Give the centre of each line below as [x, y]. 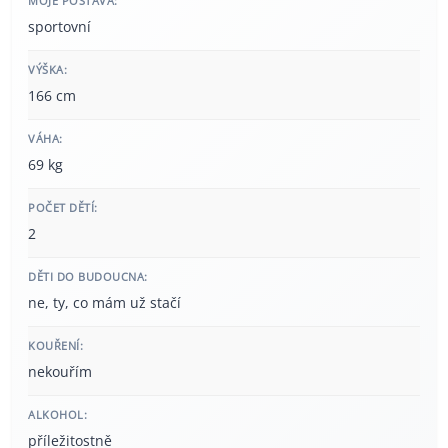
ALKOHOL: [57, 414]
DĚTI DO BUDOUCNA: [88, 276]
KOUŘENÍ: [55, 345]
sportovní [59, 26]
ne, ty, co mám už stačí [104, 302]
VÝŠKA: [47, 69]
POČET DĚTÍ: [63, 207]
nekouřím [60, 371]
